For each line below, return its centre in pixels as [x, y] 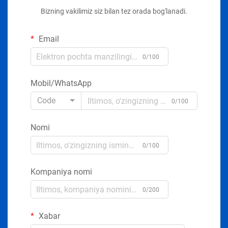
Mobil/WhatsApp [61, 83]
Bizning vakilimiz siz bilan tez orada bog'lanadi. [114, 11]
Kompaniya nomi [61, 172]
